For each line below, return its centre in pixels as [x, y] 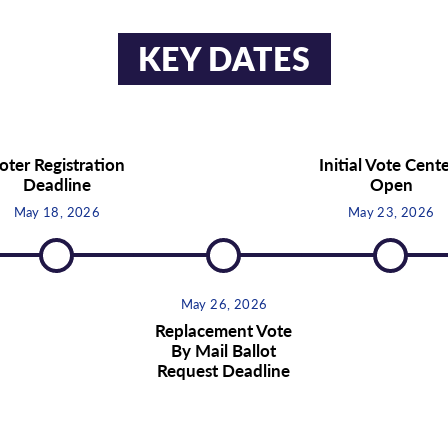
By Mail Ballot [224, 349]
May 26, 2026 [224, 303]
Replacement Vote [224, 329]
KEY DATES [224, 57]
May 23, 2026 [391, 211]
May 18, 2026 [57, 211]
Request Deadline [224, 369]
